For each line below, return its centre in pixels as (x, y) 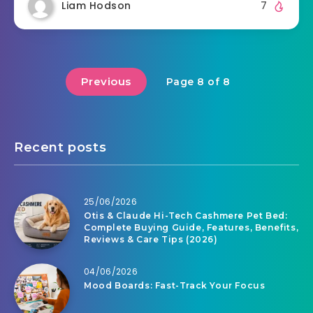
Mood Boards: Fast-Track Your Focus (175, 286)
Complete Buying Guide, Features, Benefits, (191, 228)
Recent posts (60, 148)
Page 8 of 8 (198, 82)
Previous (106, 82)
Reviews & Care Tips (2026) (151, 240)
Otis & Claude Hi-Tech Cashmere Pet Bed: (186, 216)
